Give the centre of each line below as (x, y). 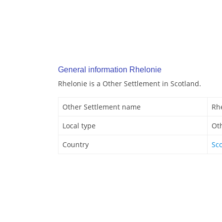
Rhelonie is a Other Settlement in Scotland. (130, 84)
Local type (79, 126)
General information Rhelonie (110, 70)
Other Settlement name (102, 107)
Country (76, 145)
